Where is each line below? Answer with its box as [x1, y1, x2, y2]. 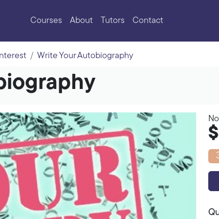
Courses [30, 16, 62, 25]
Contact [132, 16, 163, 25]
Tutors [100, 16, 125, 25]
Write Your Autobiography [37, 51, 133, 61]
